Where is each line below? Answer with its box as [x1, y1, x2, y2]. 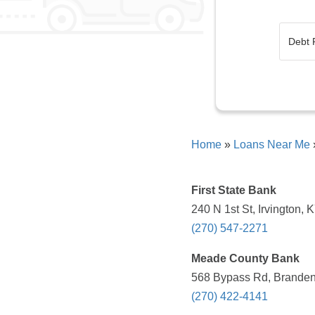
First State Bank [191, 184, 276, 197]
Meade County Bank [191, 252, 300, 265]
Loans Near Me [233, 139, 310, 151]
